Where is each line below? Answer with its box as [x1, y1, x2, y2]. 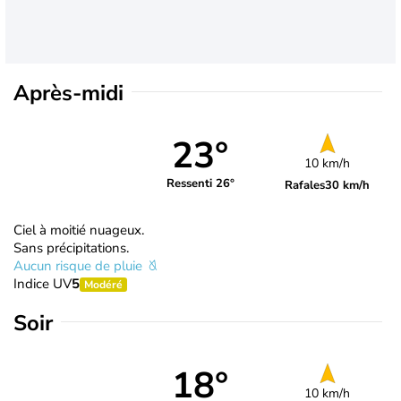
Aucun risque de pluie [13, 256, 146, 275]
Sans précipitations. [13, 238, 129, 257]
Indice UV [13, 274, 72, 293]
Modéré [84, 277, 123, 292]
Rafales [285, 176, 326, 193]
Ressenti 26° [166, 175, 235, 192]
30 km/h [325, 176, 371, 193]
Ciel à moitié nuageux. [13, 220, 144, 239]
